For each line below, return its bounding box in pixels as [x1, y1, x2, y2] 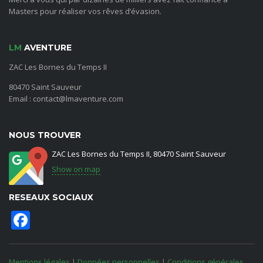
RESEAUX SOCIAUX [9, 192, 93, 203]
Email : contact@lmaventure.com [9, 93, 123, 104]
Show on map [52, 164, 100, 175]
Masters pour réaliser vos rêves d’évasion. [9, 6, 161, 17]
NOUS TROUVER [9, 130, 81, 141]
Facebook [30, 207, 113, 233]
